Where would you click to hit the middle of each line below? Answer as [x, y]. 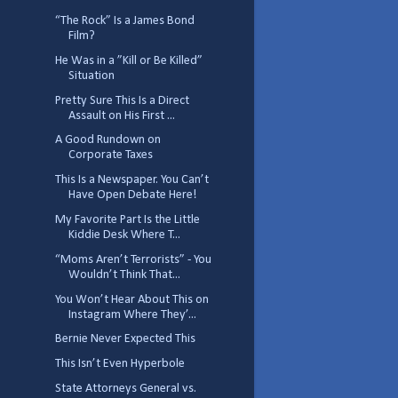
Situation [91, 76]
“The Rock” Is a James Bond [124, 21]
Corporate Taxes [110, 155]
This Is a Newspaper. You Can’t [131, 180]
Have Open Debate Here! [132, 195]
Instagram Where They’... [132, 314]
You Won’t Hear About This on [131, 299]
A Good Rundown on [107, 140]
